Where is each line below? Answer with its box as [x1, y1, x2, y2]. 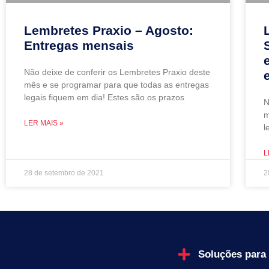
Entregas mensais [24, 38, 134, 52]
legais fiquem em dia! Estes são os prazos [24, 92, 184, 102]
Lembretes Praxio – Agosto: [24, 23, 193, 37]
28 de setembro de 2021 [24, 168, 104, 177]
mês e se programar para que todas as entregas [24, 79, 209, 89]
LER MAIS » [24, 118, 64, 127]
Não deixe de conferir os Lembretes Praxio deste [24, 67, 210, 77]
